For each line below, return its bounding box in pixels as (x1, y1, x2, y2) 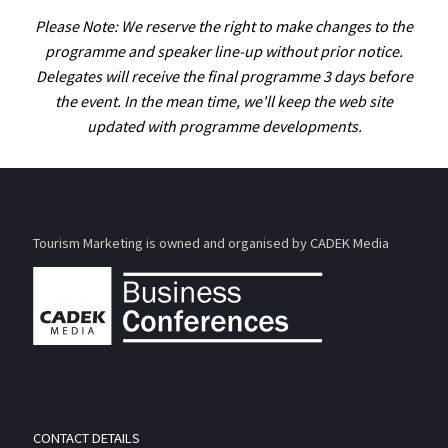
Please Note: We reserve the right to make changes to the (35, 15, 413, 36)
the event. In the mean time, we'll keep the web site (55, 90, 393, 111)
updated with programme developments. (86, 115, 362, 136)
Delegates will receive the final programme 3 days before (35, 65, 413, 86)
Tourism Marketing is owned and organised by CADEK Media (33, 233, 389, 252)
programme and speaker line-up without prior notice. (45, 40, 403, 61)
